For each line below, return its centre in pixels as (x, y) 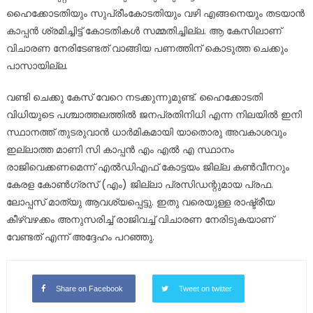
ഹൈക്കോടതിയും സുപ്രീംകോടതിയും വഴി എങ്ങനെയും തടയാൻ (155, 13)
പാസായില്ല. (37, 65)
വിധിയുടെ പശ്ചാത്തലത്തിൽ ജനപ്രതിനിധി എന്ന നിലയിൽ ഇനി (154, 114)
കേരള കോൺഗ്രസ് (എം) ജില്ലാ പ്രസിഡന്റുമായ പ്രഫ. (139, 184)
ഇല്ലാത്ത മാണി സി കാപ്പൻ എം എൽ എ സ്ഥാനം (120, 149)
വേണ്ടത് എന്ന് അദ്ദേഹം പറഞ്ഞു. (80, 236)
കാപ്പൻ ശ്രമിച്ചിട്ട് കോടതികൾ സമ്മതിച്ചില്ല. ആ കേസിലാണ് (144, 30)
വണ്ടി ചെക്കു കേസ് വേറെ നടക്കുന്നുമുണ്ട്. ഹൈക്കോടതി (134, 97)
